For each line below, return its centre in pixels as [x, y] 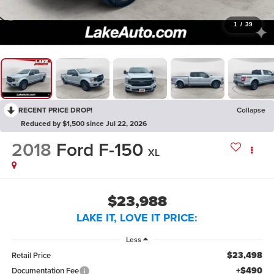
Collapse [251, 109]
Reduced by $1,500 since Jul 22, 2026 [84, 123]
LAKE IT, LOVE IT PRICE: [137, 217]
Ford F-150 [99, 150]
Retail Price [31, 256]
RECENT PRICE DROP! [55, 109]
